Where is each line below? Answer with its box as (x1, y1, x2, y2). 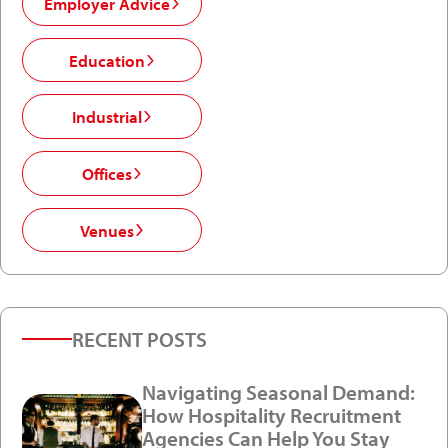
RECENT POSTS (72, 326, 208, 353)
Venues (79, 219, 134, 241)
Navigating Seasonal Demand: (142, 378, 416, 407)
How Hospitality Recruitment (142, 401, 402, 430)
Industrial (71, 106, 142, 128)
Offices (81, 162, 132, 184)
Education (68, 49, 145, 71)
